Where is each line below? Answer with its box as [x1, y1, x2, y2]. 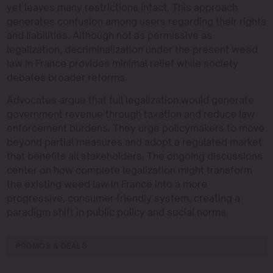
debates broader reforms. [6, 71, 127, 83]
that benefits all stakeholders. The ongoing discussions [6, 149, 263, 162]
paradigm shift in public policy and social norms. [6, 205, 229, 218]
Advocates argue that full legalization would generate [6, 93, 254, 106]
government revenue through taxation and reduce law [6, 107, 255, 120]
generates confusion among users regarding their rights [6, 15, 266, 27]
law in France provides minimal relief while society [6, 57, 238, 69]
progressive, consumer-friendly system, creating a [6, 191, 240, 204]
